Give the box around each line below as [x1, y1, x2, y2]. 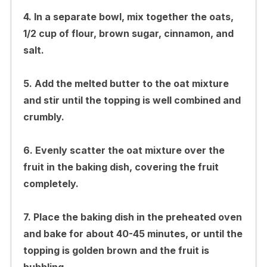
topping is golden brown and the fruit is [23, 244, 209, 256]
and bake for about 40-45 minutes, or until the [23, 227, 243, 240]
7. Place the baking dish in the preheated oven [23, 210, 242, 223]
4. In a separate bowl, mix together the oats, [23, 10, 234, 23]
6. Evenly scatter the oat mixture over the [23, 144, 225, 156]
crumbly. [23, 110, 64, 123]
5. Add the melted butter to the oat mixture [23, 77, 229, 89]
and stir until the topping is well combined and [23, 94, 241, 106]
